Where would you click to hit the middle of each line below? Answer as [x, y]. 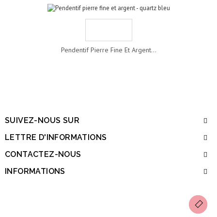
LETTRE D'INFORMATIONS [56, 137]
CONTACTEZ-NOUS [43, 154]
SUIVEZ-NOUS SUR [42, 120]
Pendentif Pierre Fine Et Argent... [108, 50]
